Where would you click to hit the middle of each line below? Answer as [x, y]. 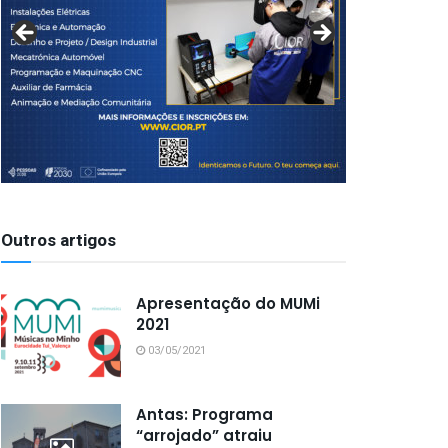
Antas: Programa [204, 414]
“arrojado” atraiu [204, 435]
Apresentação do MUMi [228, 303]
